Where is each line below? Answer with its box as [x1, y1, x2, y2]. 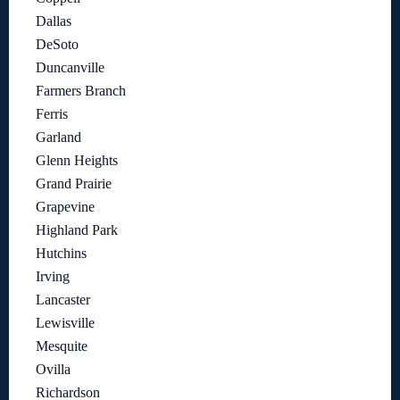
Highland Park [36, 222, 118, 238]
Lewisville [36, 315, 95, 331]
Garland [36, 129, 81, 146]
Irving [36, 269, 70, 285]
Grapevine [36, 199, 95, 215]
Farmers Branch [36, 83, 126, 99]
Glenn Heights [36, 153, 118, 169]
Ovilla [36, 362, 71, 378]
